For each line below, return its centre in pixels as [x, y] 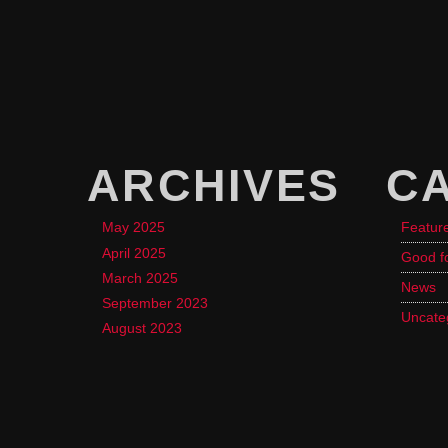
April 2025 [134, 252]
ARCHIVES [214, 186]
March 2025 [140, 277]
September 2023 [155, 302]
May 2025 [133, 227]
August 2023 [142, 328]
